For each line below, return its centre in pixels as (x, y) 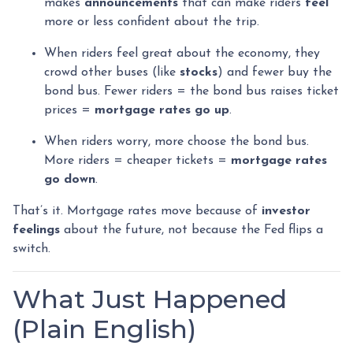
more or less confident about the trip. (152, 22)
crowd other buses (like (112, 72)
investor (286, 211)
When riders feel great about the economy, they (182, 54)
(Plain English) (104, 329)
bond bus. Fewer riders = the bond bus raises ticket (191, 91)
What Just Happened (150, 299)
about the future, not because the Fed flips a (191, 230)
